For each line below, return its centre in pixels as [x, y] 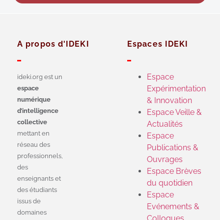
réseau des [34, 145]
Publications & [173, 148]
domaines [32, 213]
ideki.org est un [40, 77]
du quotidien [170, 183]
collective [32, 122]
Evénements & [173, 207]
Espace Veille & [174, 112]
